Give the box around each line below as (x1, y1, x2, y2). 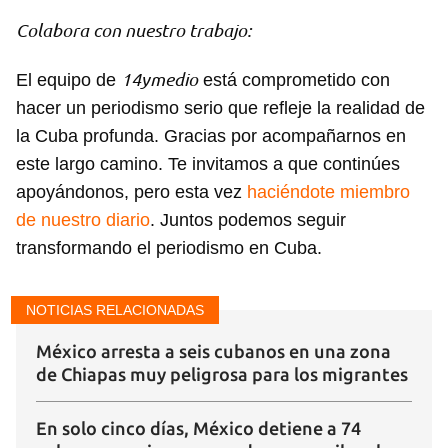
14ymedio (121, 69, 198, 90)
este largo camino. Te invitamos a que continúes (16, 154, 400, 175)
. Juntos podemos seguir (150, 210, 346, 231)
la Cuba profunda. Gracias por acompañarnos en (16, 126, 406, 147)
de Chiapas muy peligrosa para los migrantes (36, 364, 408, 385)
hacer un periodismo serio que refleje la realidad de (16, 98, 425, 119)
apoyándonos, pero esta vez (16, 182, 247, 203)
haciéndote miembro (247, 182, 410, 203)
